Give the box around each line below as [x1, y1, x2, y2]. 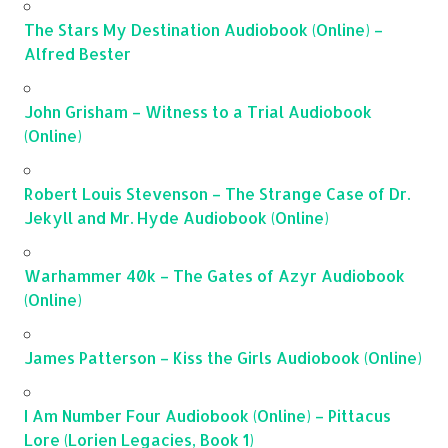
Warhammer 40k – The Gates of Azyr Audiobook [24, 265, 405, 287]
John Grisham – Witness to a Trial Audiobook [24, 101, 372, 123]
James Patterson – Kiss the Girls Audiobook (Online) [24, 347, 422, 369]
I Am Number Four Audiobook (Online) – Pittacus [24, 405, 391, 427]
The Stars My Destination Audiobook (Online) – [24, 19, 383, 41]
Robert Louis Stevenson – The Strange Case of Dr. [24, 183, 410, 205]
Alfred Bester [24, 43, 131, 65]
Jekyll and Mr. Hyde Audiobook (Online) [24, 207, 329, 229]
